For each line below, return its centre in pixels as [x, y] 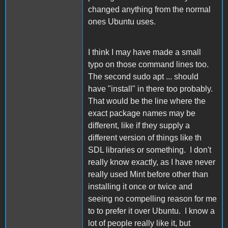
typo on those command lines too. [149, 64]
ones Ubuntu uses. [122, 21]
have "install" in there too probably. [151, 89]
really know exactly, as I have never [152, 162]
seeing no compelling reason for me [152, 198]
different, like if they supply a [139, 125]
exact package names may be [142, 113]
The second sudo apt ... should [143, 76]
